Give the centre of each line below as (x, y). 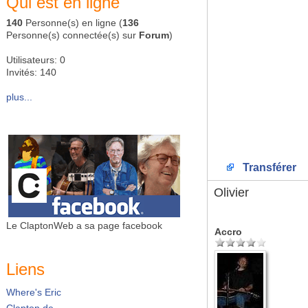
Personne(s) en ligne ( (73, 23)
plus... (19, 97)
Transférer (268, 167)
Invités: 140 (31, 72)
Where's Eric (34, 293)
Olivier (231, 192)
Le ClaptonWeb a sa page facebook (84, 225)
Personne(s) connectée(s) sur (73, 35)
